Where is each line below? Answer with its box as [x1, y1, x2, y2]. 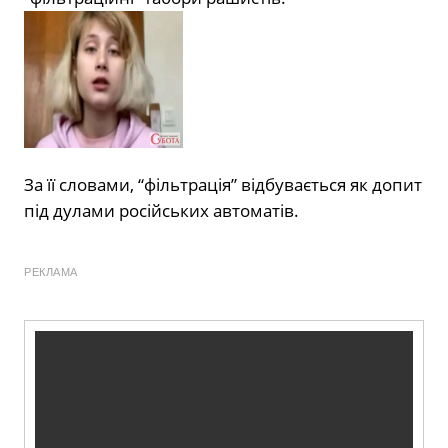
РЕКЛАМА [24, 266, 78, 279]
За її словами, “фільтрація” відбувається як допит [24, 173, 422, 197]
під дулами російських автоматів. [24, 199, 299, 223]
